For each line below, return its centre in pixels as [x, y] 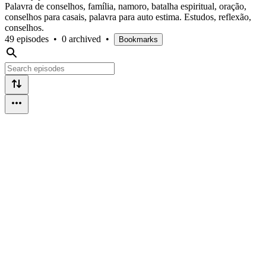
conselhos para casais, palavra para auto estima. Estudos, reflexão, [128, 17]
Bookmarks [138, 39]
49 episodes [27, 39]
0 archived [81, 39]
